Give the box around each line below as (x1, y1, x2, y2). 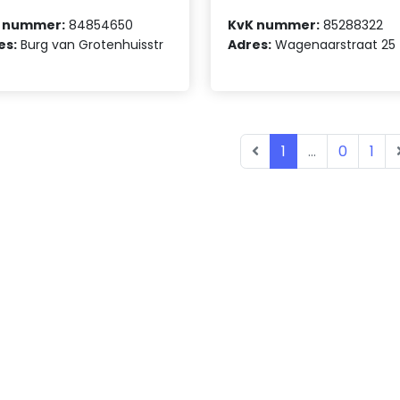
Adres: (228, 35, 272, 54)
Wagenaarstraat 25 (271, 35, 396, 54)
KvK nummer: (228, 15, 321, 34)
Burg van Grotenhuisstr (17, 35, 164, 54)
